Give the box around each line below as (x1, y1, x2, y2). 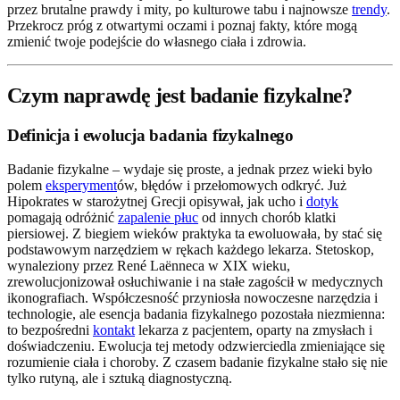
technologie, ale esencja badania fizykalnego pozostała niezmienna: (7, 306, 385, 322)
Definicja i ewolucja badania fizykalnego (7, 125, 294, 145)
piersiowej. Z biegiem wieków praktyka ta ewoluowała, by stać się (7, 226, 382, 242)
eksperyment (46, 178, 117, 194)
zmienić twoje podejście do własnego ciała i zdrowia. (7, 33, 306, 49)
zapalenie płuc (118, 210, 198, 226)
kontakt (93, 322, 135, 338)
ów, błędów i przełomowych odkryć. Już (117, 178, 346, 194)
